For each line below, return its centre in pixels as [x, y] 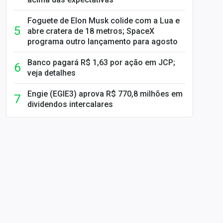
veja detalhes [52, 73]
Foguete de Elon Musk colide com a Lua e [104, 21]
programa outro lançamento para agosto [103, 42]
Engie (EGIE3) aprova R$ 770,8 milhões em [105, 94]
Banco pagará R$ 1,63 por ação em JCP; [101, 62]
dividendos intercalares [70, 104]
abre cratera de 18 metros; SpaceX [91, 31]
